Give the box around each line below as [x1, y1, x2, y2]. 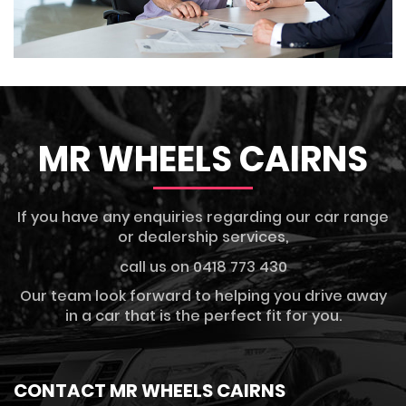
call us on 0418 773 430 [119, 256, 287, 277]
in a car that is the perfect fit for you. [64, 304, 342, 326]
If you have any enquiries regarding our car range [17, 206, 389, 227]
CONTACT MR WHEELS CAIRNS [14, 377, 285, 403]
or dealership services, [118, 226, 288, 247]
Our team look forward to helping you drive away [19, 285, 387, 306]
